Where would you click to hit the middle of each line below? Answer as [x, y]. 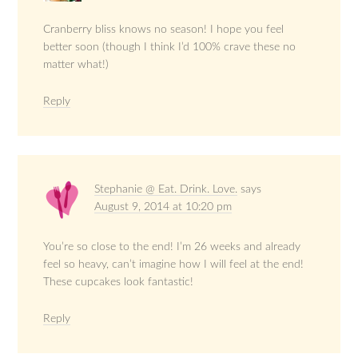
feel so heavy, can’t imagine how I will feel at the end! [174, 265]
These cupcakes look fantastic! [119, 282]
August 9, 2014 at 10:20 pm [163, 207]
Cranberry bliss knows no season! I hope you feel [164, 30]
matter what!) [76, 65]
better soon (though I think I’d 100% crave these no [170, 48]
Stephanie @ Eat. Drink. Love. [166, 190]
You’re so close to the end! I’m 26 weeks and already [172, 247]
